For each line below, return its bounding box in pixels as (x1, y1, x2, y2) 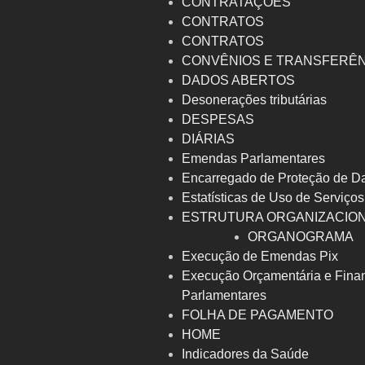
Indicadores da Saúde (182, 347, 310, 362)
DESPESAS (182, 112, 255, 127)
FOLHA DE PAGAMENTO (182, 308, 334, 323)
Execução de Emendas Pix (182, 249, 339, 264)
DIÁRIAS (182, 132, 235, 147)
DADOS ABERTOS (182, 73, 296, 88)
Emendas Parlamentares (182, 152, 326, 166)
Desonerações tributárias (182, 93, 328, 108)
